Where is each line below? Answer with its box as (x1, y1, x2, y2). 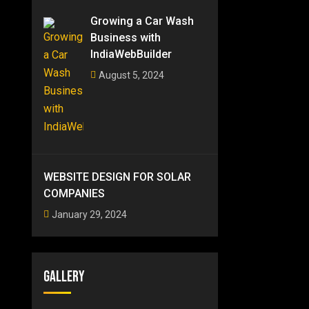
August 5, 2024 (99, 69, 165, 81)
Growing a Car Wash (90, 14, 195, 28)
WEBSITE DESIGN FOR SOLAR (43, 170, 192, 183)
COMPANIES (43, 187, 106, 200)
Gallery (43, 268, 86, 286)
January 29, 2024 (52, 208, 128, 220)
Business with (90, 31, 161, 44)
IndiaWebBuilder (90, 48, 172, 61)
